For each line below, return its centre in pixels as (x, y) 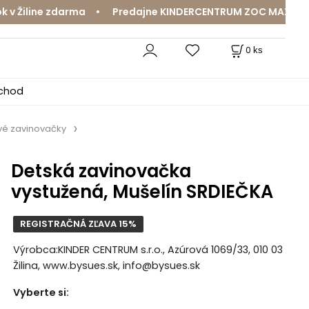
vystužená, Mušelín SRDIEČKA (142, 191)
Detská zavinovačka (101, 171)
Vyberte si (39, 293)
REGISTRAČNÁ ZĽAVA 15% (78, 223)
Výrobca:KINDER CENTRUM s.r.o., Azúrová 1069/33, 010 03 (148, 250)
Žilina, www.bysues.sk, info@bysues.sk (106, 266)
